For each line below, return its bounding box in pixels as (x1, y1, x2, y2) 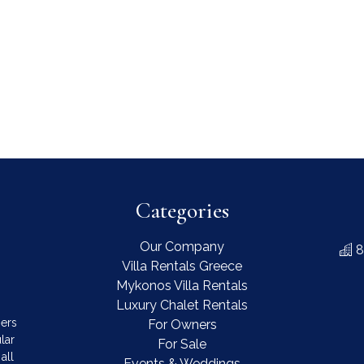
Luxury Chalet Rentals (116, 297, 248, 313)
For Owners (147, 317, 217, 332)
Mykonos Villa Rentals (116, 278, 248, 293)
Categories (135, 197, 229, 224)
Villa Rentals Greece (122, 258, 242, 274)
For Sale (158, 336, 206, 352)
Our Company (140, 239, 224, 254)
